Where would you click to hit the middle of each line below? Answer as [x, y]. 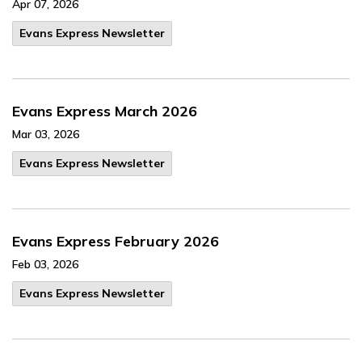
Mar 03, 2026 [46, 134]
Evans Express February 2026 [116, 241]
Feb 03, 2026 [45, 264]
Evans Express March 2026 [105, 111]
